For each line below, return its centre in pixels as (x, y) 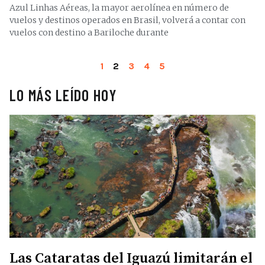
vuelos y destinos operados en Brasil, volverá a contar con (127, 20)
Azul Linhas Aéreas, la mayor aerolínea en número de (119, 8)
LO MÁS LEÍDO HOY (63, 95)
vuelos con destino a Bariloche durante (89, 33)
